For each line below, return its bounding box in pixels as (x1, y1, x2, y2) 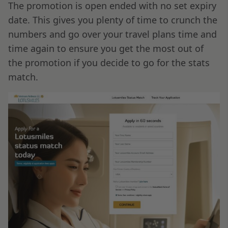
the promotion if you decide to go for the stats (8, 56, 210, 69)
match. (8, 71, 38, 83)
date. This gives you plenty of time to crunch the (8, 14, 217, 26)
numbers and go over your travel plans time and (8, 28, 217, 41)
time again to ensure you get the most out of (8, 42, 204, 55)
